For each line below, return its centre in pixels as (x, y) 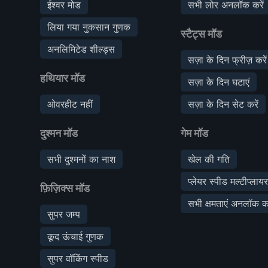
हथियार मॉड (63, 78)
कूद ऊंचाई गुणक (75, 236)
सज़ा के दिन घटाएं (219, 82)
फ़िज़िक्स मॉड (65, 188)
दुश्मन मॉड (59, 133)
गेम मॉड (195, 133)
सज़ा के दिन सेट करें (223, 104)
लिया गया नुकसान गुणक (89, 27)
